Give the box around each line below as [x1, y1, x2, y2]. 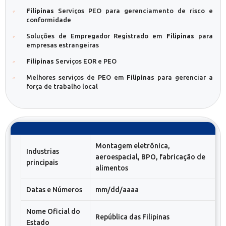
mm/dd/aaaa [95, 186, 139, 194]
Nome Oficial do [26, 207, 80, 215]
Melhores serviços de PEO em [26, 74, 127, 81]
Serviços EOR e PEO [54, 58, 117, 65]
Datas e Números [26, 186, 82, 194]
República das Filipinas [95, 213, 169, 221]
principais [26, 158, 58, 166]
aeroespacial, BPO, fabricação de [95, 153, 205, 161]
